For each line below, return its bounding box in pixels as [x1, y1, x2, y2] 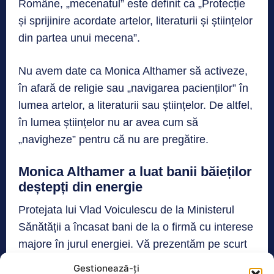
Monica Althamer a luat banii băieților [18, 163, 252, 179]
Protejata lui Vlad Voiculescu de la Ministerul [18, 203, 234, 216]
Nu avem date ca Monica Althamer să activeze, [18, 64, 248, 77]
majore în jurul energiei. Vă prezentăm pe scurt [18, 237, 247, 250]
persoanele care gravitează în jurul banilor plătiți [18, 254, 252, 267]
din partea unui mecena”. [18, 31, 140, 44]
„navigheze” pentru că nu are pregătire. [18, 133, 209, 146]
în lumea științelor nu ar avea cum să [18, 116, 198, 128]
